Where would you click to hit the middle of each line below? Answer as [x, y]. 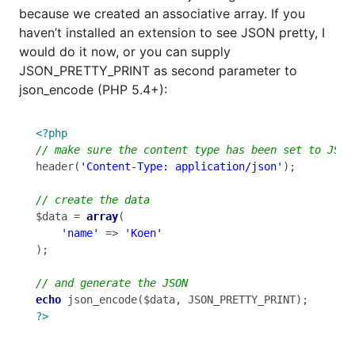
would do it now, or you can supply [125, 51]
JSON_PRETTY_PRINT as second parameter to [158, 70]
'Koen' [143, 233]
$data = [61, 217]
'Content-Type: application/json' [181, 167]
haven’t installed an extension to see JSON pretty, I [172, 32]
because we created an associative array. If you [162, 13]
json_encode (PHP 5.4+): [93, 89]
